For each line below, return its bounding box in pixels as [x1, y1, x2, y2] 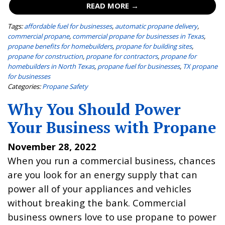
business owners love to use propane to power [8, 210, 216, 223]
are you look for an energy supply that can [8, 168, 197, 181]
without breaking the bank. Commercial [8, 196, 186, 209]
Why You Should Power [8, 99, 181, 120]
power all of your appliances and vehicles [8, 182, 191, 195]
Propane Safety [42, 81, 88, 91]
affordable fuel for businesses [24, 21, 112, 31]
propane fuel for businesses [97, 61, 180, 71]
